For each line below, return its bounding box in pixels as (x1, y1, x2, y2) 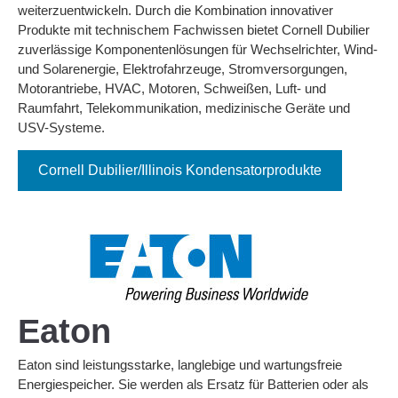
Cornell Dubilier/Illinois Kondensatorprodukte (38, 163, 322, 179)
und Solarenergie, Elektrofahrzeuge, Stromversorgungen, (18, 60, 347, 76)
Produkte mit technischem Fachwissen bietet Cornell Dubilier (18, 21, 370, 37)
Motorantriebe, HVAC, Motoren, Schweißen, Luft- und (18, 80, 326, 96)
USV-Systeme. (18, 119, 105, 135)
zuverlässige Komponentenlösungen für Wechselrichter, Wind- (18, 41, 378, 57)
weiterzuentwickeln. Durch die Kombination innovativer (18, 2, 333, 18)
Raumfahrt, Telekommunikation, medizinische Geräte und (18, 99, 350, 115)
